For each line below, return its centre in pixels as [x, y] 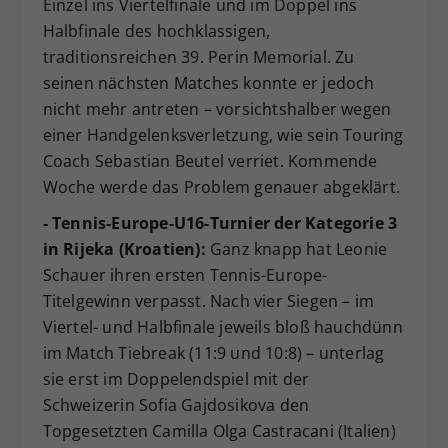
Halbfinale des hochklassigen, [156, 31]
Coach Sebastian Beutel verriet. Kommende [210, 161]
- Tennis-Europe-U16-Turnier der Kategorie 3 [220, 223]
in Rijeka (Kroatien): [124, 249]
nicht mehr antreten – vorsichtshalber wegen [217, 109]
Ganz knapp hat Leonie [296, 249]
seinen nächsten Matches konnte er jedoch [208, 83]
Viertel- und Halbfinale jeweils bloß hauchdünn [222, 327]
